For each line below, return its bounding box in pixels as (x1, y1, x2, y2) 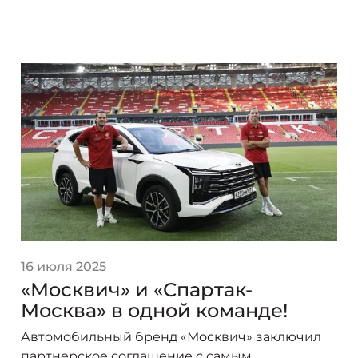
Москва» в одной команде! (21, 298, 288, 322)
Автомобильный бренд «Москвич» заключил (21, 328, 321, 344)
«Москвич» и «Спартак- (21, 277, 253, 301)
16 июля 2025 (21, 258, 106, 274)
